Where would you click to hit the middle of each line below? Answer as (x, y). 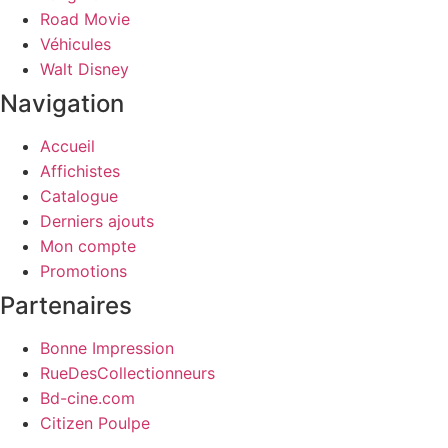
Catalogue (79, 196)
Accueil (67, 146)
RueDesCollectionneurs (127, 373)
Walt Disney (84, 69)
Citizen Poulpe (95, 423)
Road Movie (85, 19)
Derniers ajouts (97, 221)
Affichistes (80, 171)
